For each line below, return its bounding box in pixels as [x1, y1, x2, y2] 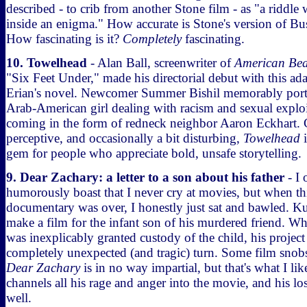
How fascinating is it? [6, 32, 123, 46]
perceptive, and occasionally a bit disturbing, [6, 131, 243, 145]
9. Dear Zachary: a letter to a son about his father [6, 170, 284, 184]
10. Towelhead [6, 56, 87, 70]
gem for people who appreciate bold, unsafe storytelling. [6, 146, 302, 160]
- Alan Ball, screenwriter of [87, 56, 234, 70]
